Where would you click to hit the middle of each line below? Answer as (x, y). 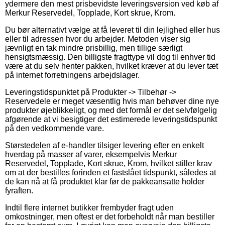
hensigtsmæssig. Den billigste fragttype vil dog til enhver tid (110, 57)
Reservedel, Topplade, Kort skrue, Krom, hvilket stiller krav (108, 163)
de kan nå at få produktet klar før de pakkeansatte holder (105, 181)
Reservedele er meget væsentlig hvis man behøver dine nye (112, 101)
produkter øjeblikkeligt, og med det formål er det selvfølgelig (111, 110)
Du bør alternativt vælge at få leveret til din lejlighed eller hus (113, 30)
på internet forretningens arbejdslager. (72, 75)
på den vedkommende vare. (54, 128)
